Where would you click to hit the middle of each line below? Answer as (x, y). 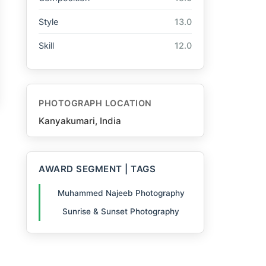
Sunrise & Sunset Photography (121, 211)
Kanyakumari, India (80, 121)
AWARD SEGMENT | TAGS (97, 169)
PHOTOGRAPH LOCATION (95, 103)
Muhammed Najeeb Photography (121, 193)
